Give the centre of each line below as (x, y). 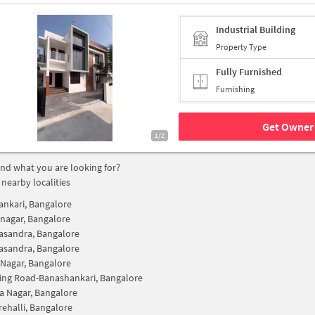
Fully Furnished (249, 72)
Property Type (241, 46)
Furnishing (235, 89)
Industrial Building (256, 29)
